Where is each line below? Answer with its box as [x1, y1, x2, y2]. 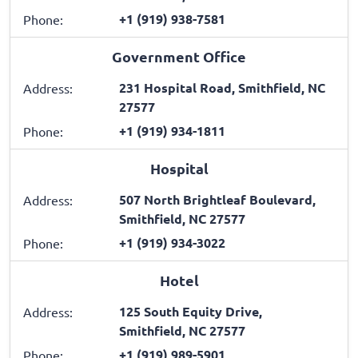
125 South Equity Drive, [119, 302, 262, 320]
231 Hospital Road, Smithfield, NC [119, 78, 325, 96]
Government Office [112, 46, 246, 66]
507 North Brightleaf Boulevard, [119, 190, 316, 208]
